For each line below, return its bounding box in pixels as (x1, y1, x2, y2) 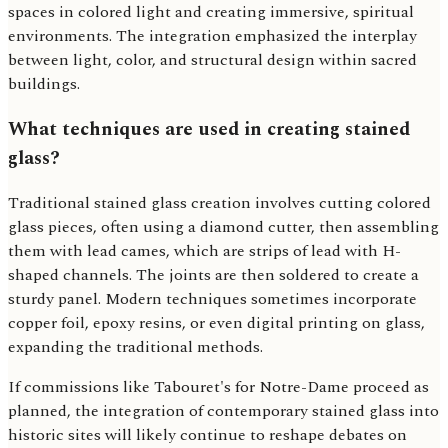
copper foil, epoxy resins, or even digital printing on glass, (8, 311, 425, 336)
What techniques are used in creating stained (8, 114, 410, 144)
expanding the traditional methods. (8, 335, 263, 360)
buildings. (8, 71, 80, 96)
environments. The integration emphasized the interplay (8, 23, 417, 48)
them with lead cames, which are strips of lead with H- (8, 239, 401, 264)
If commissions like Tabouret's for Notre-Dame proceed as (8, 375, 429, 400)
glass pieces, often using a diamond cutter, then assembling (8, 215, 439, 240)
